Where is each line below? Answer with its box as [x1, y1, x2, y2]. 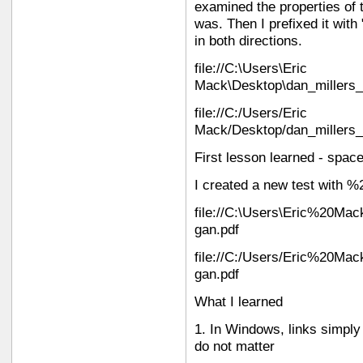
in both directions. [194, 32, 302, 49]
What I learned [194, 293, 283, 310]
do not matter [194, 338, 275, 354]
